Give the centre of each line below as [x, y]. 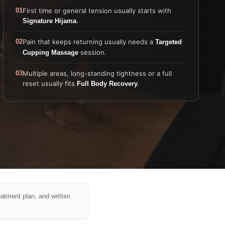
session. [92, 52]
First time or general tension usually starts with [97, 10]
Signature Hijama [49, 21]
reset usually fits [50, 83]
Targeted [168, 42]
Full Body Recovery [107, 83]
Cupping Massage [50, 52]
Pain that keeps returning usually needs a [89, 41]
